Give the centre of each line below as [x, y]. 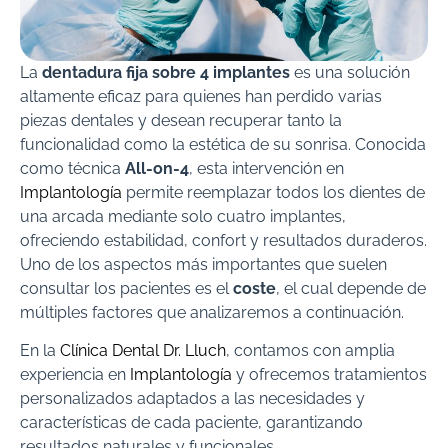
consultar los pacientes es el [126, 288]
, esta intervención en [266, 168]
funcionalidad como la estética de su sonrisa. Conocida [223, 144]
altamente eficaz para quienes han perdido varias [201, 96]
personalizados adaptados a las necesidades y [192, 399]
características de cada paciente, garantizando [191, 423]
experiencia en [75, 375]
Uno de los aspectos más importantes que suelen [203, 264]
